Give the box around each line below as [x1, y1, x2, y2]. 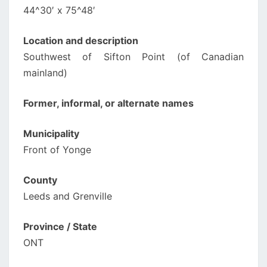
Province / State [23, 221, 97, 232]
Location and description [23, 35, 138, 46]
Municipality [23, 128, 79, 139]
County [23, 174, 57, 186]
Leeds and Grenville [23, 190, 112, 202]
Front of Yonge [23, 144, 91, 156]
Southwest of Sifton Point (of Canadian [23, 51, 244, 63]
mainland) [23, 67, 67, 79]
